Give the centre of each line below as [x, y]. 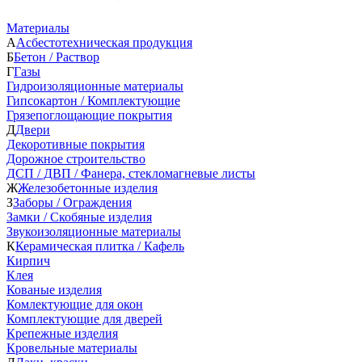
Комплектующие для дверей [84, 318]
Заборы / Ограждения [72, 202]
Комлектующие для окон [75, 304]
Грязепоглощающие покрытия [89, 115]
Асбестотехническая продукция [104, 42]
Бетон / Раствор [57, 57]
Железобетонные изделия [88, 187]
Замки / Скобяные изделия [79, 217]
